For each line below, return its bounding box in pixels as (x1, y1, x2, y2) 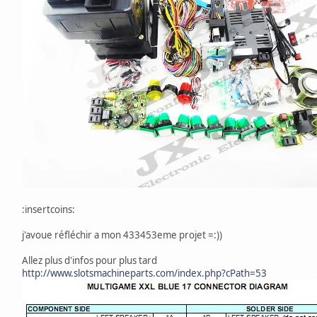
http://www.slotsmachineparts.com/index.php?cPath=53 (22, 267, 267, 280)
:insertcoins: (22, 203, 75, 217)
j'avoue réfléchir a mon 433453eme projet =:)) (22, 229, 222, 242)
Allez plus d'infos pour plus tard (22, 254, 157, 267)
